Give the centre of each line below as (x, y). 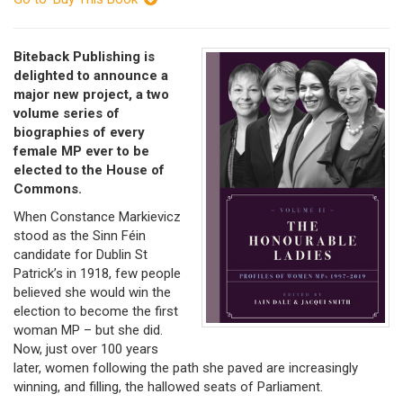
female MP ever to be (81, 151)
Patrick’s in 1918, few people (97, 274)
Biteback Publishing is (84, 56)
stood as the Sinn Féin (80, 236)
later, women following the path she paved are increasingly (186, 368)
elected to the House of (89, 170)
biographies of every (79, 132)
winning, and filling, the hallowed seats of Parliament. (168, 387)
